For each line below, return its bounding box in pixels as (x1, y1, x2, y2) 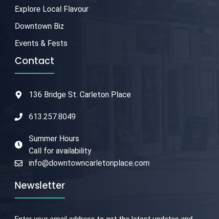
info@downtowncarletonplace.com (28, 158, 150, 168)
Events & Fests (15, 39, 67, 48)
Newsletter (15, 179, 65, 193)
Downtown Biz (15, 22, 64, 31)
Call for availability (28, 146, 91, 156)
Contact (15, 54, 54, 68)
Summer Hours (28, 134, 79, 144)
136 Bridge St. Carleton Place (28, 90, 131, 100)
